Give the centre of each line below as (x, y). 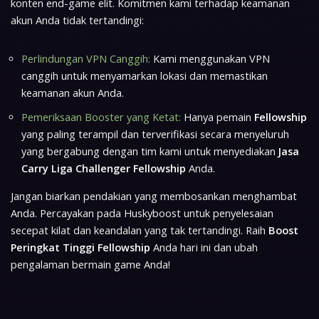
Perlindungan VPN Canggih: (86, 58)
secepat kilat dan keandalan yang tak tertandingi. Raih (140, 230)
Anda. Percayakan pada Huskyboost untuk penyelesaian (142, 213)
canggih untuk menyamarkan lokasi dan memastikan (145, 75)
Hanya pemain (218, 117)
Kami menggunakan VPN (210, 58)
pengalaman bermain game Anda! (90, 264)
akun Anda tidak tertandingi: (77, 20)
